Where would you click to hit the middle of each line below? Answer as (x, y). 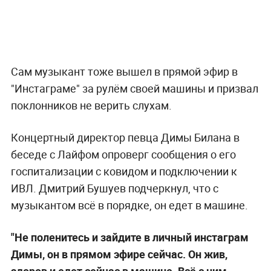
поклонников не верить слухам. (91, 105)
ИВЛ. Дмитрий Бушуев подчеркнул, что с (114, 188)
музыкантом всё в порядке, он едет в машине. (129, 205)
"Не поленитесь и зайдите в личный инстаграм (129, 237)
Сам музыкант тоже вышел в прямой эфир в (124, 71)
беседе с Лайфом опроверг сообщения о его (123, 154)
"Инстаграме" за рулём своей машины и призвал (134, 88)
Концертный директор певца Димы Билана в (125, 137)
